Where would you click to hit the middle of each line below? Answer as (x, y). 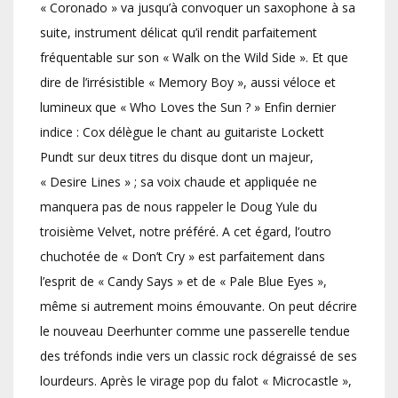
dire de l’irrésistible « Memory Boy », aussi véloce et (188, 83)
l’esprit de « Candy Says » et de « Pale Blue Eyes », (183, 282)
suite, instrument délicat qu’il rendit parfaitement (179, 33)
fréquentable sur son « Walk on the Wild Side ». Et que (194, 58)
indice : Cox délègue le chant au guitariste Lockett (182, 132)
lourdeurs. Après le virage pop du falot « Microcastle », (196, 381)
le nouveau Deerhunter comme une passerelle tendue (195, 331)
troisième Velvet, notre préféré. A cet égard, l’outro (186, 232)
